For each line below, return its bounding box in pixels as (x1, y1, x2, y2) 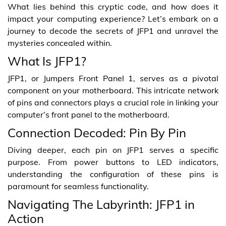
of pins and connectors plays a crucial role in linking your (8, 97, 218, 107)
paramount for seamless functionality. (8, 181, 149, 191)
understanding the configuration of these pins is (8, 169, 218, 179)
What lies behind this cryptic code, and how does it (8, 2, 218, 12)
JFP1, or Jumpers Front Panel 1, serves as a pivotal (8, 73, 218, 83)
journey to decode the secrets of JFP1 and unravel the (8, 26, 218, 36)
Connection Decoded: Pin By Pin (8, 125, 186, 140)
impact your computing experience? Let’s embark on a (8, 14, 218, 24)
